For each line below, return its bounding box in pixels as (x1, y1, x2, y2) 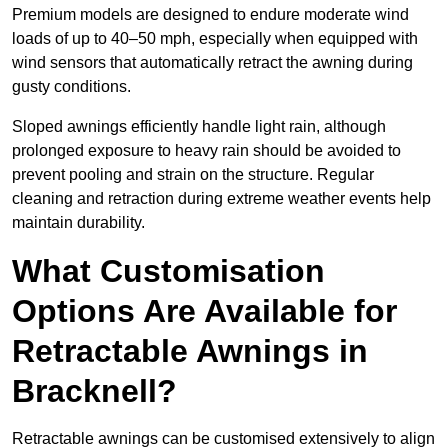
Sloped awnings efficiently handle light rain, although (12, 118, 386, 136)
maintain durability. (12, 214, 145, 232)
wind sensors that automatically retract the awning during (12, 54, 413, 72)
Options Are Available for (12, 293, 397, 330)
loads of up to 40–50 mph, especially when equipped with (12, 30, 418, 48)
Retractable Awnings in (12, 333, 368, 370)
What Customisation (12, 253, 325, 290)
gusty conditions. (12, 78, 135, 96)
